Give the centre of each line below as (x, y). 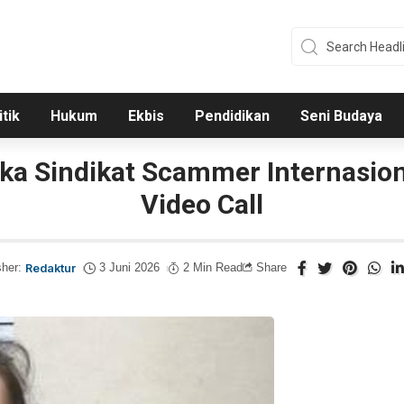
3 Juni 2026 (130, 268)
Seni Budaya (341, 116)
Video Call (202, 205)
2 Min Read (213, 268)
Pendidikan (232, 116)
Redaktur (51, 269)
